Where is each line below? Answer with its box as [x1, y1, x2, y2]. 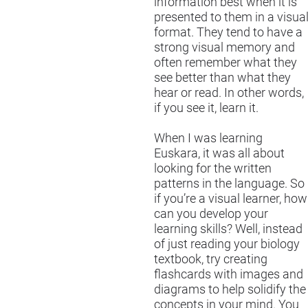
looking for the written [154, 162, 272, 176]
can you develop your [154, 207, 268, 221]
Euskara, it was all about [154, 146, 285, 161]
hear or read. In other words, [154, 86, 304, 100]
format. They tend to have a [154, 25, 302, 40]
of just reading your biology [154, 237, 300, 252]
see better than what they [154, 71, 291, 85]
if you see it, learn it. [154, 101, 258, 115]
